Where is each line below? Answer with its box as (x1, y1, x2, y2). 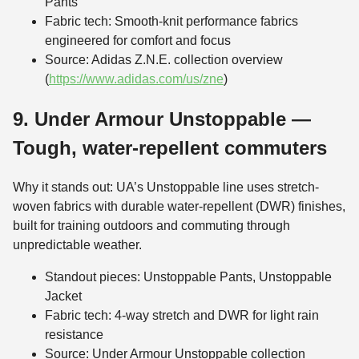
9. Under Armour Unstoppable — (13, 107, 311, 130)
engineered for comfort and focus (45, 33, 231, 47)
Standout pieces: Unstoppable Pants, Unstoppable (45, 270, 332, 284)
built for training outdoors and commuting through (13, 219, 290, 233)
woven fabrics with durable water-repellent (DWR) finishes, (13, 200, 345, 214)
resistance (45, 328, 103, 342)
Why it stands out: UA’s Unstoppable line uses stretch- (13, 180, 319, 195)
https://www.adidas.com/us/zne (49, 71, 224, 86)
